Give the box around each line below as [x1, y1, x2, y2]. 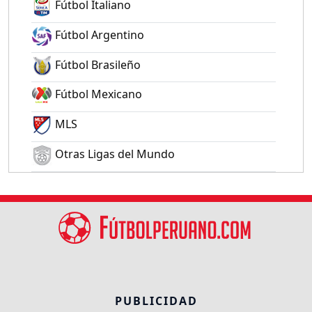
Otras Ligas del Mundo [52, 146, 175, 162]
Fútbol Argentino [52, 26, 144, 42]
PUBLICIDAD [114, 292, 198, 309]
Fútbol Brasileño [52, 56, 141, 72]
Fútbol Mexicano [52, 86, 142, 102]
